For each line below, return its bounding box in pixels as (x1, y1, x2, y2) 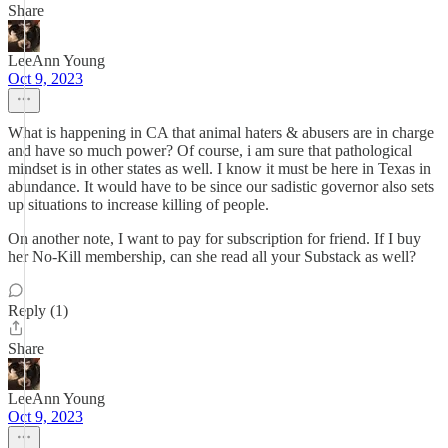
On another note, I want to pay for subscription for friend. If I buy (8, 230, 421, 247)
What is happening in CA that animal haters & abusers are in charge (8, 124, 434, 141)
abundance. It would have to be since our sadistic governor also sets (8, 178, 434, 195)
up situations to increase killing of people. (8, 196, 269, 213)
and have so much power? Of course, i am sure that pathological (8, 142, 412, 159)
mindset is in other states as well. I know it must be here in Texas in (8, 160, 431, 177)
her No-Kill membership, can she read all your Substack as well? (8, 248, 416, 265)
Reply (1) (8, 302, 68, 319)
